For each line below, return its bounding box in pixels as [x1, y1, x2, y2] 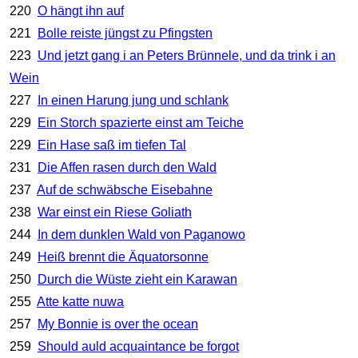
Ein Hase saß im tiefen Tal [37, 138, 186, 153]
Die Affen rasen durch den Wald [37, 161, 217, 175]
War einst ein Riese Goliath [37, 205, 192, 220]
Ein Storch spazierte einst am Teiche [37, 116, 244, 130]
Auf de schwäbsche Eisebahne [36, 183, 213, 197]
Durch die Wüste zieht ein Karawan [37, 272, 237, 287]
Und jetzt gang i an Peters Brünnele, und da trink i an [37, 49, 336, 63]
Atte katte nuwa [36, 295, 124, 309]
